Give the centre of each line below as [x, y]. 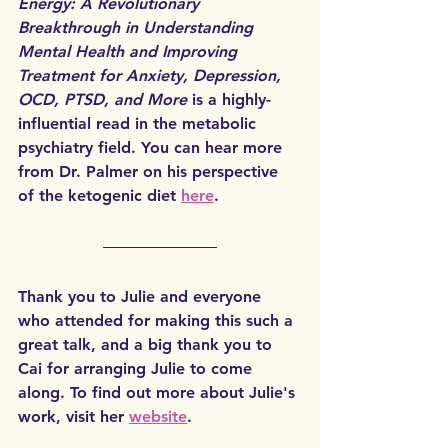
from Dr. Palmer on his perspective [150, 171]
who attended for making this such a [158, 320]
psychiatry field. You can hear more [152, 147]
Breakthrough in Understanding [138, 27]
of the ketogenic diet [99, 195]
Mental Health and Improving [130, 51]
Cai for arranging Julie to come [137, 368]
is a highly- [229, 99]
